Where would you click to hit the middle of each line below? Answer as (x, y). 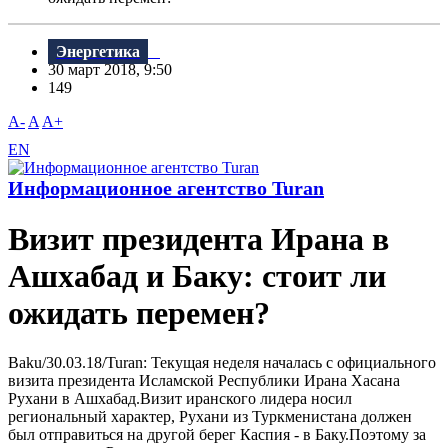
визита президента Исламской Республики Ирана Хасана (204, 380)
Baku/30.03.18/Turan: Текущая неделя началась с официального (222, 362)
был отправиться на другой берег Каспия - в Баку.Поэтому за (217, 434)
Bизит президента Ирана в (198, 239)
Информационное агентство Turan (166, 188)
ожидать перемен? (139, 313)
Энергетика (98, 52)
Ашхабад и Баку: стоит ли (197, 276)
